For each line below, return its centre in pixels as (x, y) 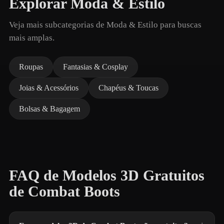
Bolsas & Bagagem (49, 109)
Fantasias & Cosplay (95, 67)
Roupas (31, 67)
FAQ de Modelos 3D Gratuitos (107, 175)
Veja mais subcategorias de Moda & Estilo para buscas (105, 25)
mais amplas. (32, 38)
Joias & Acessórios (49, 88)
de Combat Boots (64, 191)
